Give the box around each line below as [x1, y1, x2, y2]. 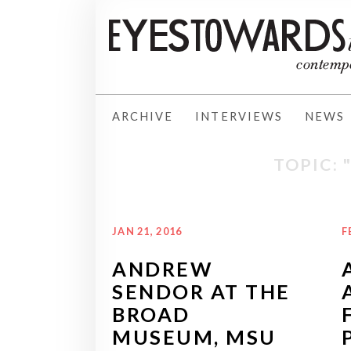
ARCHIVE [112, 109, 174, 123]
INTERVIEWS [195, 109, 283, 123]
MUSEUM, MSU [112, 324, 277, 349]
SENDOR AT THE [112, 279, 291, 303]
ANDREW [112, 256, 214, 280]
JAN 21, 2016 [112, 224, 183, 237]
